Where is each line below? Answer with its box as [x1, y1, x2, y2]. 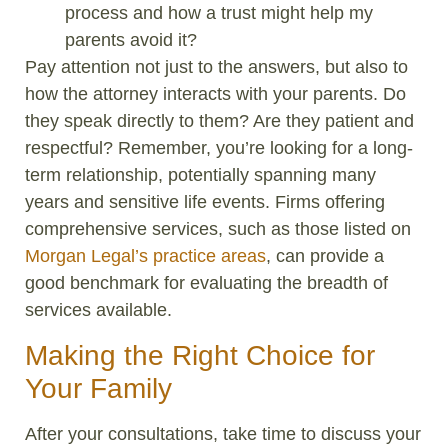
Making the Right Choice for [25, 339, 375, 371]
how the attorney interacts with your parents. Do [25, 84, 406, 105]
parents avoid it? [65, 30, 197, 51]
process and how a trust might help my [65, 3, 373, 24]
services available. [25, 300, 172, 321]
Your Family [25, 372, 172, 404]
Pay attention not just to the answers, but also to [25, 57, 408, 78]
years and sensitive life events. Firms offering [25, 192, 385, 213]
